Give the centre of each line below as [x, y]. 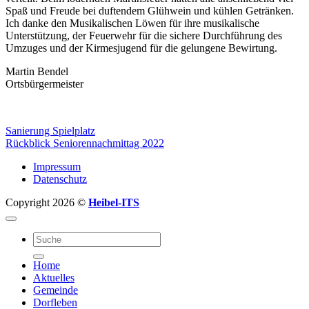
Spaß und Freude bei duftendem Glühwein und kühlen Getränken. [150, 10]
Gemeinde [56, 290]
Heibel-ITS [114, 202]
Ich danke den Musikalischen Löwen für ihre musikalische [132, 23]
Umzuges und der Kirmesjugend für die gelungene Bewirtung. [141, 48]
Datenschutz [60, 179]
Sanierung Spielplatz [50, 130]
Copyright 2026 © [47, 202]
